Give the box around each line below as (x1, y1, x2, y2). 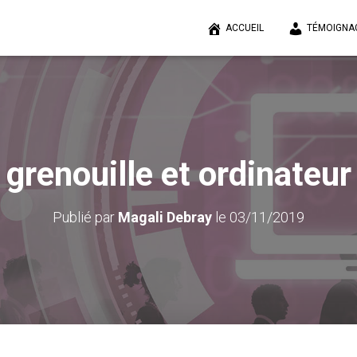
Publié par (53, 209, 118, 226)
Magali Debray (118, 209, 212, 226)
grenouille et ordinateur (6, 155, 351, 194)
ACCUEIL (226, 22, 264, 33)
